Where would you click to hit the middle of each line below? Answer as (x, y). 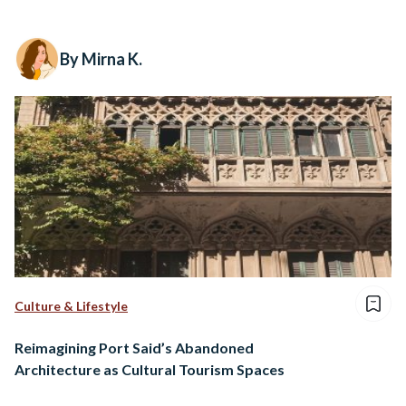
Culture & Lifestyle (71, 306)
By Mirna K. (101, 59)
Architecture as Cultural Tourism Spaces (150, 369)
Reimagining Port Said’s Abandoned (134, 348)
